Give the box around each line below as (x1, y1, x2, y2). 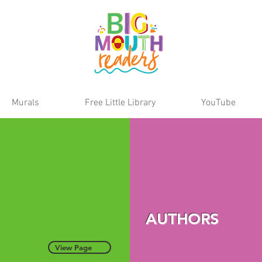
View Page (55, 242, 92, 252)
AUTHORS (146, 209, 219, 228)
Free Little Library (85, 96, 156, 109)
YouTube (201, 96, 236, 109)
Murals (12, 96, 39, 109)
